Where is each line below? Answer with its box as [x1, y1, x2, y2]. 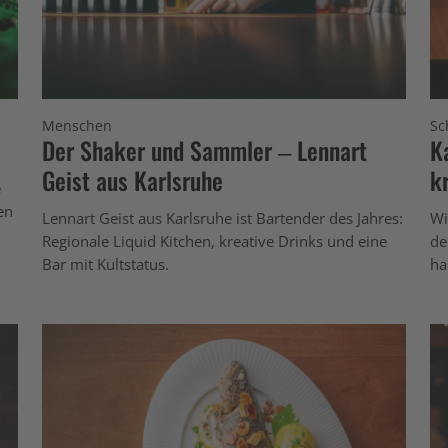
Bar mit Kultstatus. [42, 253, 169, 274]
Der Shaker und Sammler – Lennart [42, 131, 367, 168]
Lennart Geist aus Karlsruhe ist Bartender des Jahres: [42, 207, 403, 228]
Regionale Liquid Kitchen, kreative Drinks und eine [42, 230, 387, 251]
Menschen [42, 115, 112, 135]
